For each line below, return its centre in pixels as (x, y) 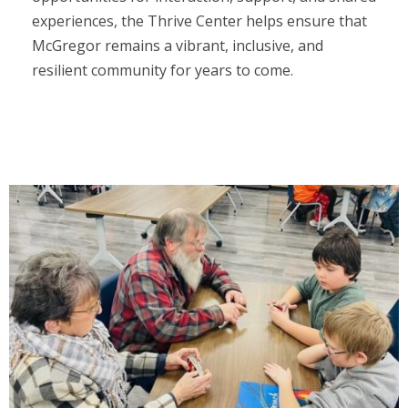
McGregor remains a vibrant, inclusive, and (178, 46)
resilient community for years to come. (163, 70)
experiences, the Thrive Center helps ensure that (199, 21)
